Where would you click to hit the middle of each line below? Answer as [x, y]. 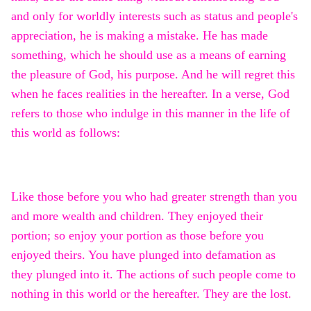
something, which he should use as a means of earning [149, 55]
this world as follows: [66, 133]
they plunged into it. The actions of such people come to [153, 275]
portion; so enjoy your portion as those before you [137, 236]
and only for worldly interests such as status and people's [154, 16]
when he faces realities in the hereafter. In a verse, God [150, 94]
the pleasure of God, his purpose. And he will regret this [153, 75]
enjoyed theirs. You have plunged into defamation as [143, 255]
